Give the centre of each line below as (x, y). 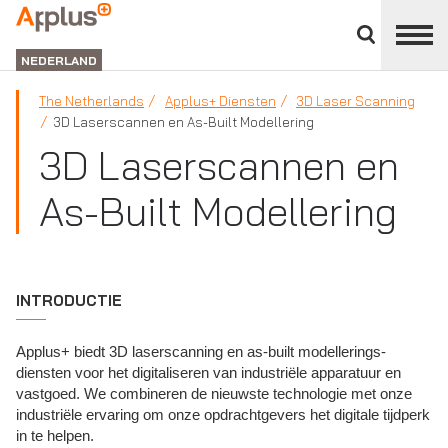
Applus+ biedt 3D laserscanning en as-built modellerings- (201, 351)
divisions (404, 24)
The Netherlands (91, 101)
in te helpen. (55, 435)
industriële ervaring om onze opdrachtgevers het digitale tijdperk (223, 414)
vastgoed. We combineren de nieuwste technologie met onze (214, 393)
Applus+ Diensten (220, 101)
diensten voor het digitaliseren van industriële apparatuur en (208, 372)
